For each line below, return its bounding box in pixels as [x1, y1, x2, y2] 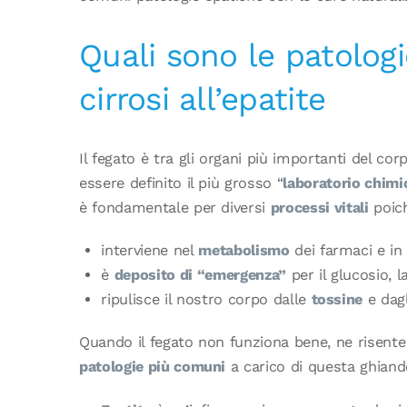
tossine [311, 290, 363, 308]
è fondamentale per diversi [79, 198, 271, 216]
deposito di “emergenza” [114, 265, 286, 283]
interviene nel [101, 241, 199, 259]
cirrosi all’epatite [79, 79, 326, 118]
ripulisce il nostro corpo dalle [101, 290, 312, 308]
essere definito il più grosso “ [79, 174, 283, 192]
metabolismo [198, 241, 290, 259]
